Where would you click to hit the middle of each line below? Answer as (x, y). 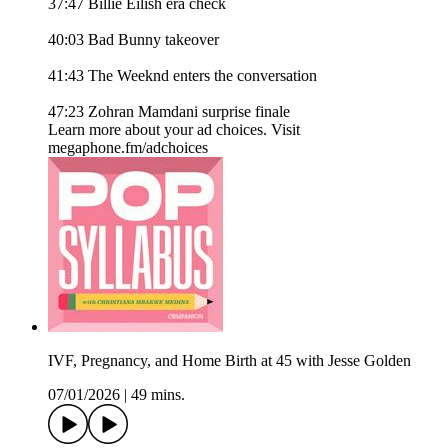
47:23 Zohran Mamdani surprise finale (169, 112)
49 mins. (158, 395)
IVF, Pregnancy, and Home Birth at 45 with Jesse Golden (229, 361)
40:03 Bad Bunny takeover (133, 40)
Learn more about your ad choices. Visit (174, 130)
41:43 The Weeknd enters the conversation (182, 76)
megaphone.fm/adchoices (128, 148)
